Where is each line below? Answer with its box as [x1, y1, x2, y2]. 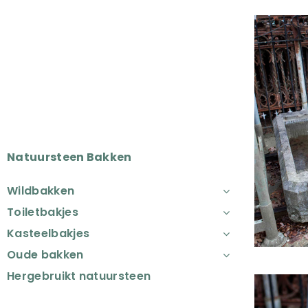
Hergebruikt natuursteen [7, 268, 151, 285]
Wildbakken [7, 183, 75, 199]
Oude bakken [7, 247, 84, 263]
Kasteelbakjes [7, 225, 90, 242]
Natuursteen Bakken [7, 149, 132, 166]
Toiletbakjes [7, 204, 78, 221]
